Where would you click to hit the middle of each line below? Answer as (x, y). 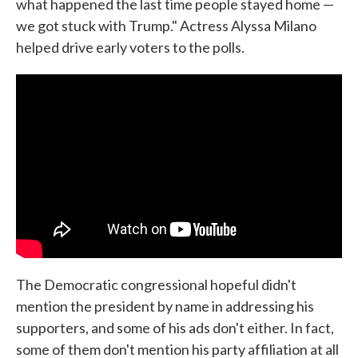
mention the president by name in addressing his (165, 306)
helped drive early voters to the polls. (130, 48)
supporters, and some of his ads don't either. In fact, (175, 327)
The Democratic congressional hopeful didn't (156, 284)
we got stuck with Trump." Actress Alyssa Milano (166, 26)
